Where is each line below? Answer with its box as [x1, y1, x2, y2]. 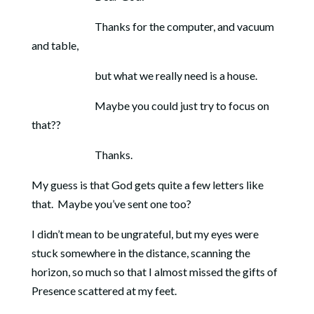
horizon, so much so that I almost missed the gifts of [31, 265, 278, 278]
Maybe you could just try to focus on [31, 99, 269, 112]
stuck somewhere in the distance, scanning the [31, 246, 250, 259]
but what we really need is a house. [31, 69, 257, 82]
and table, [31, 39, 78, 52]
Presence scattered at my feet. [31, 284, 177, 297]
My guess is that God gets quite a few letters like [31, 178, 264, 191]
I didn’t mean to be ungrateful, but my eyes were [31, 227, 259, 240]
